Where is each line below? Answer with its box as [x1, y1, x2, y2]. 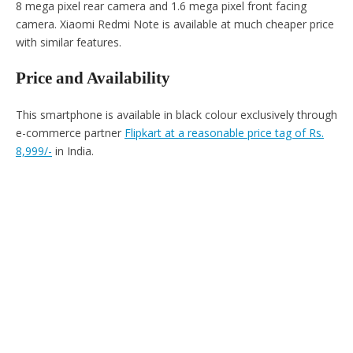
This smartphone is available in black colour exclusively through [16, 107, 337, 123]
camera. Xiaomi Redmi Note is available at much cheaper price [16, 16, 334, 32]
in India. [52, 143, 94, 159]
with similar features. [16, 34, 121, 50]
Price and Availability [16, 69, 170, 88]
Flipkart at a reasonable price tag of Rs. [124, 125, 324, 141]
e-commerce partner [16, 125, 124, 141]
